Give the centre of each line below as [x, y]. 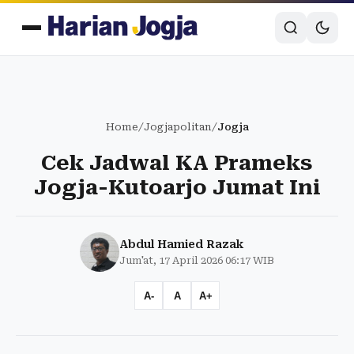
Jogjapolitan [177, 127]
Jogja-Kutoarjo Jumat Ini [177, 187]
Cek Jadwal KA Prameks [177, 163]
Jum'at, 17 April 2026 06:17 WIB [197, 260]
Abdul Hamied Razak [181, 244]
